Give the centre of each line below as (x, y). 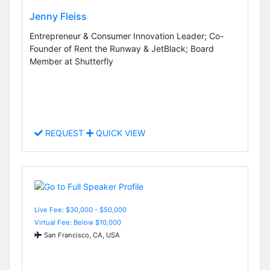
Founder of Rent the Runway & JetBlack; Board (122, 48)
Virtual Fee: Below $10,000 (78, 222)
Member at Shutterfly (71, 61)
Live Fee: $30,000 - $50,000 (80, 209)
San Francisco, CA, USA (81, 235)
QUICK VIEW (119, 133)
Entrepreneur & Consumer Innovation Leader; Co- (127, 36)
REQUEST (64, 133)
